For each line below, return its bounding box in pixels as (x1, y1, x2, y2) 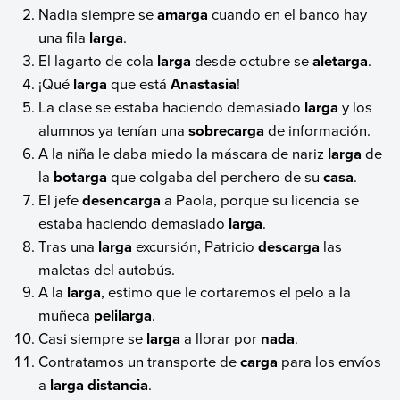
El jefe (38, 189, 83, 211)
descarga (258, 236, 321, 258)
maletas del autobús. (38, 259, 176, 280)
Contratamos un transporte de (38, 351, 241, 372)
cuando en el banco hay (208, 4, 368, 25)
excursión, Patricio (132, 236, 259, 257)
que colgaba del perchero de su (107, 166, 324, 187)
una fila (38, 27, 90, 48)
